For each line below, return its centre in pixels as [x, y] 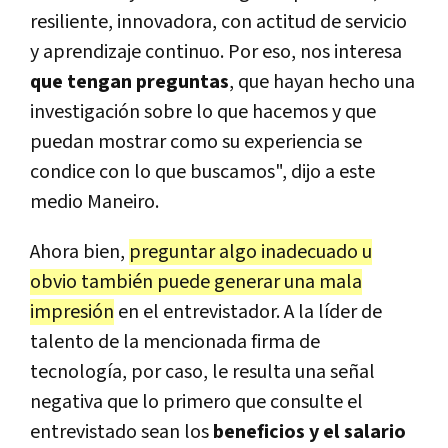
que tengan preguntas [129, 82]
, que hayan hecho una [322, 82]
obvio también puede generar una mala [196, 282]
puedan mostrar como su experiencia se [196, 142]
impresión [72, 312]
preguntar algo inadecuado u [250, 252]
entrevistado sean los [121, 432]
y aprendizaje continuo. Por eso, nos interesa [216, 52]
